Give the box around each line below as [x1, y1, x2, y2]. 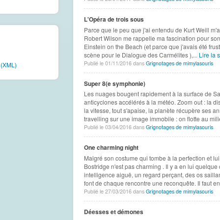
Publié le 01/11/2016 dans [83, 59, 146, 67]
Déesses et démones [83, 207, 143, 217]
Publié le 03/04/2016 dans [83, 123, 146, 131]
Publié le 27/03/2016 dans [83, 188, 146, 195]
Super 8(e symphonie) [83, 79, 145, 88]
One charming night [83, 143, 138, 152]
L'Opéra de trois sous [83, 15, 144, 24]
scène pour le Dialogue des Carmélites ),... [83, 50, 199, 59]
